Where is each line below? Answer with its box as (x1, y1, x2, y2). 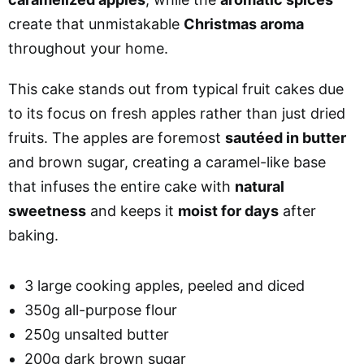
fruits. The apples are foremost (8, 128, 225, 146)
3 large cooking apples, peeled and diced (24, 276, 305, 294)
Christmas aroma (184, 15, 304, 32)
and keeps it (86, 201, 178, 219)
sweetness (8, 201, 86, 219)
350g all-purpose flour (24, 301, 177, 318)
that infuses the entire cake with (8, 177, 235, 195)
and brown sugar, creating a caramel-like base (8, 153, 326, 171)
